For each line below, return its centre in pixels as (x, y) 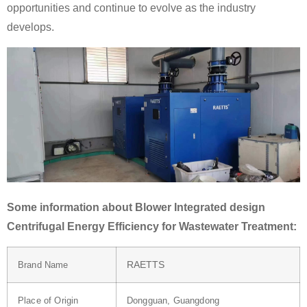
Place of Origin (48, 300)
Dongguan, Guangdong (173, 300)
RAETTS (146, 264)
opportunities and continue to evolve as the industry (131, 8)
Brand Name (43, 265)
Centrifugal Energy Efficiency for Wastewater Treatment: (152, 227)
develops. (30, 27)
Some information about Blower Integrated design (136, 208)
